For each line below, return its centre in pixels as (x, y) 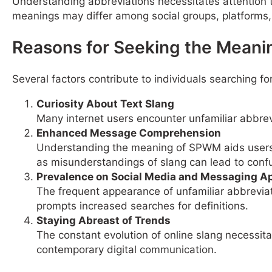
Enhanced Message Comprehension (129, 133)
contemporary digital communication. (127, 249)
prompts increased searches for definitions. (142, 206)
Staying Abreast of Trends (104, 220)
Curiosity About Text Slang (105, 104)
